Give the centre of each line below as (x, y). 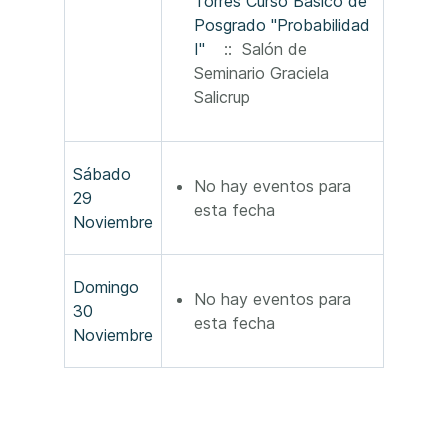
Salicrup (222, 97)
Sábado (102, 174)
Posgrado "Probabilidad (282, 25)
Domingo (106, 287)
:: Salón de (260, 49)
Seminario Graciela (261, 73)
